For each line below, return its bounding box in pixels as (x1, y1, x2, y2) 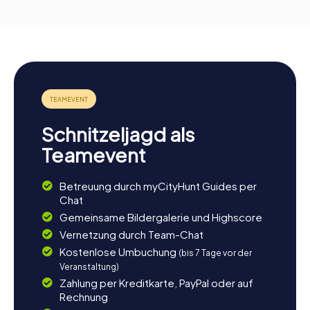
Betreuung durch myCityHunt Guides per (59, 179, 257, 192)
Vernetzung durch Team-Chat (59, 227, 203, 241)
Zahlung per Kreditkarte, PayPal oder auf (59, 275, 253, 289)
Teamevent (42, 142, 146, 167)
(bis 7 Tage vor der (178, 247, 252, 258)
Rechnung (59, 289, 108, 303)
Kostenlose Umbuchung (59, 244, 179, 258)
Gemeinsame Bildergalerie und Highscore (59, 210, 262, 224)
